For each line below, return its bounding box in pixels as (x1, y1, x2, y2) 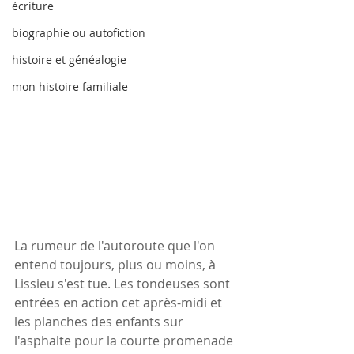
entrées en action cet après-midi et (14, 293, 225, 311)
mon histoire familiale (12, 79, 128, 94)
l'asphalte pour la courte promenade (14, 331, 236, 349)
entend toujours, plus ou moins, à (14, 255, 219, 273)
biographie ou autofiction (12, 25, 145, 40)
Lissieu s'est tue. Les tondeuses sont (14, 274, 233, 292)
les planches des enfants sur (14, 312, 186, 330)
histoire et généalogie (12, 52, 126, 67)
